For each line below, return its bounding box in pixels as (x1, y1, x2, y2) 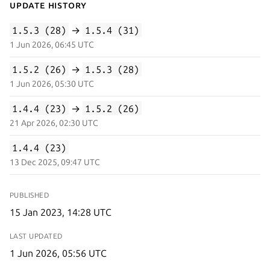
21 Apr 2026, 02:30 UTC (10, 118, 98, 128)
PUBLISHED (10, 190, 49, 199)
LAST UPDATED (10, 231, 63, 240)
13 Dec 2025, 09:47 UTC (10, 157, 100, 167)
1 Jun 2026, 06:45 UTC (10, 39, 94, 49)
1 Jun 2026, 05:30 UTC (10, 78, 94, 89)
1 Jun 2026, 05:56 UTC (10, 247, 107, 259)
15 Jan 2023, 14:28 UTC (10, 206, 111, 218)
